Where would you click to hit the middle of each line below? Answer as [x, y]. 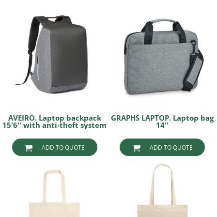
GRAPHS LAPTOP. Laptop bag [163, 118]
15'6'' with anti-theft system [55, 125]
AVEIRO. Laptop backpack [54, 118]
